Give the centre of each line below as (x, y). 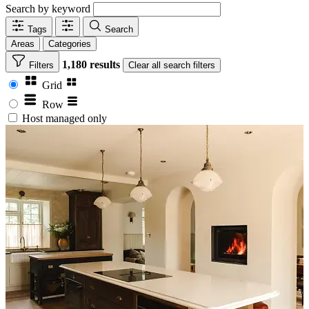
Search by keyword (48, 8)
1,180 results (92, 64)
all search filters (183, 65)
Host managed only (64, 118)
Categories (70, 43)
